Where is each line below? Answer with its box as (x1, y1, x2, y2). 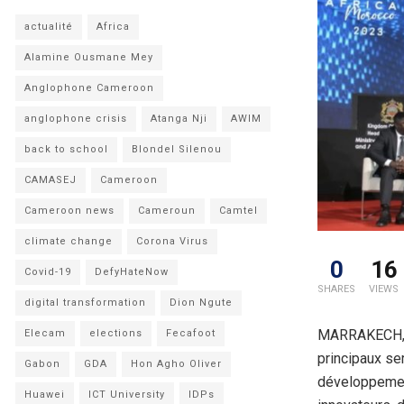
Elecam (24, 327, 66, 339)
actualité (24, 21, 73, 32)
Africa (96, 21, 130, 32)
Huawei (24, 389, 65, 400)
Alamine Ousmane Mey (24, 51, 153, 63)
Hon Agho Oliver (131, 358, 222, 370)
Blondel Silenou (132, 143, 222, 155)
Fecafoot (166, 327, 216, 339)
